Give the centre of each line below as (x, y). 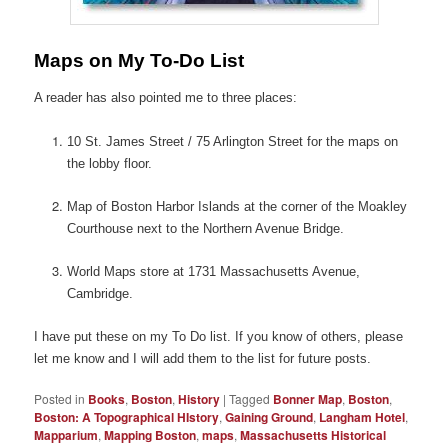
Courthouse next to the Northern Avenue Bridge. (205, 228)
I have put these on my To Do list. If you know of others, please (219, 336)
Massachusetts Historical (313, 435)
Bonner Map (308, 399)
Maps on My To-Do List (139, 60)
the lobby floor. (109, 163)
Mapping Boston (150, 435)
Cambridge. (99, 293)
